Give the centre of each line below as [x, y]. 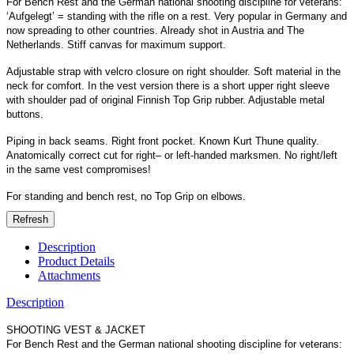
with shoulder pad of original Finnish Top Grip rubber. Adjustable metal [166, 100]
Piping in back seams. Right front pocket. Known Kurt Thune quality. [163, 141]
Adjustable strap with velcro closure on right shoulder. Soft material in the [173, 71]
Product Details [76, 261]
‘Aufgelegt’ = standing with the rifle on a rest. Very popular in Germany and [177, 16]
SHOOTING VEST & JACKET [77, 330]
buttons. [25, 114]
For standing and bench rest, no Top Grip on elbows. [126, 196]
